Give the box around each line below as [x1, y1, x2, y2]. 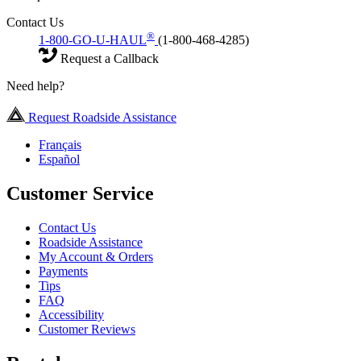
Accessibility [39, 308, 104, 322]
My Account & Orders [39, 250, 153, 264]
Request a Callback [57, 52, 159, 66]
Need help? [6, 79, 64, 93]
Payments [39, 264, 88, 279]
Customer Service [6, 183, 154, 205]
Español [39, 152, 80, 167]
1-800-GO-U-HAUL [39, 33, 147, 48]
